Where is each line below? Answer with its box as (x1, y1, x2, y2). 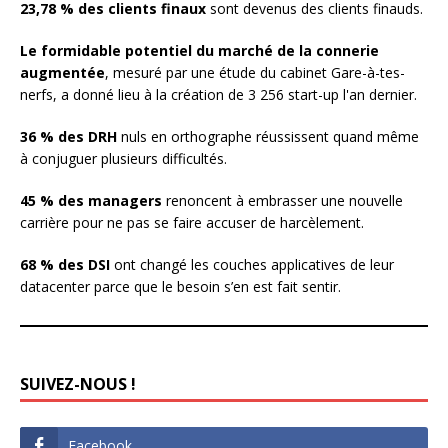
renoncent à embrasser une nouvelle (166, 190, 403, 210)
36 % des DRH (20, 126, 121, 146)
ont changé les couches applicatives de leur (114, 254, 394, 274)
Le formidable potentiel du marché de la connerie (20, 40, 379, 60)
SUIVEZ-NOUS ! (20, 372, 136, 395)
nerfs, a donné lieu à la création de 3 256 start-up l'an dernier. (20, 84, 417, 104)
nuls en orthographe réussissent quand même (121, 126, 419, 146)
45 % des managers (20, 190, 166, 210)
